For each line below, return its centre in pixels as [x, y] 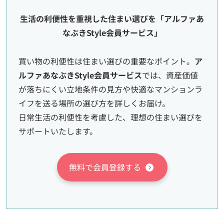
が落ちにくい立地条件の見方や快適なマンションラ [110, 89]
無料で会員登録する [105, 167]
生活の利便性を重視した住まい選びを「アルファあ [112, 19]
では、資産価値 [170, 75]
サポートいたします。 [58, 131]
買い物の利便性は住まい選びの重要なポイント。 [106, 61]
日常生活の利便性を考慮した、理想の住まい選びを [110, 117]
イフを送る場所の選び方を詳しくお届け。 [94, 103]
